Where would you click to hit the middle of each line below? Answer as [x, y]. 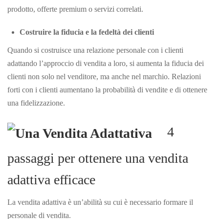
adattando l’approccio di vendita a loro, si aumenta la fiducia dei [106, 63]
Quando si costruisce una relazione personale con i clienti [95, 50]
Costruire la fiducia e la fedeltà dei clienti [87, 32]
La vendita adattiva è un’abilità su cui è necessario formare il [100, 202]
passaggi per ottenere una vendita [98, 158]
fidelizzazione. [42, 103]
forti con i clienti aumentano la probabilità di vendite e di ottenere [107, 89]
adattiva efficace [51, 179]
